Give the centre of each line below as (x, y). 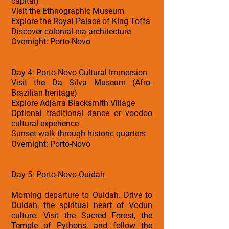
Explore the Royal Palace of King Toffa (81, 21)
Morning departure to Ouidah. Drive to (82, 195)
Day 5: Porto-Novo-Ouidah (58, 174)
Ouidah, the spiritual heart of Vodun (82, 205)
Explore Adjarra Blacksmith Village (73, 103)
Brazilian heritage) (44, 93)
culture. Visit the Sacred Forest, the (82, 215)
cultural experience (45, 123)
